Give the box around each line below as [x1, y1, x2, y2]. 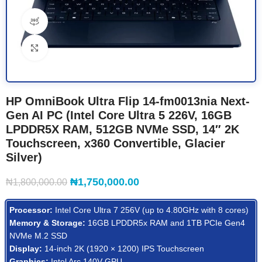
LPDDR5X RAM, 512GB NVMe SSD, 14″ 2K [6, 123, 239, 136]
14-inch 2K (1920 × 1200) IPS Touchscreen [42, 244, 204, 253]
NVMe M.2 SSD [9, 231, 67, 240]
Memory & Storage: [9, 218, 85, 227]
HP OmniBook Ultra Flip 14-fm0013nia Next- [6, 95, 250, 108]
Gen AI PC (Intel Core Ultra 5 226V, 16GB [6, 109, 232, 122]
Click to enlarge [47, 43, 105, 52]
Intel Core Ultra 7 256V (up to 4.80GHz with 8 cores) [53, 205, 249, 215]
